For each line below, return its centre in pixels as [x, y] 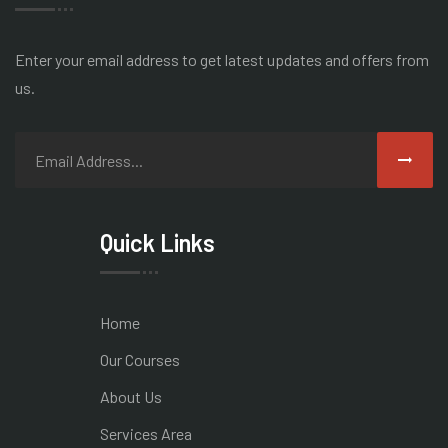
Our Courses [140, 360]
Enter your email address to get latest [141, 60]
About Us [131, 397]
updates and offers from [348, 60]
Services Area [146, 434]
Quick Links [157, 243]
